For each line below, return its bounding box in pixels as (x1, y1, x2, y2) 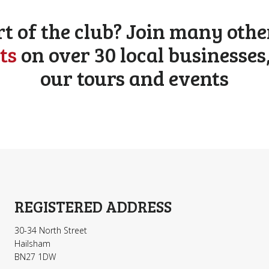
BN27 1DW (14, 251, 56, 263)
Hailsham (14, 238, 50, 250)
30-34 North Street (14, 225, 87, 237)
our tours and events (40, 64, 229, 92)
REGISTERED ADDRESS (14, 196, 172, 217)
